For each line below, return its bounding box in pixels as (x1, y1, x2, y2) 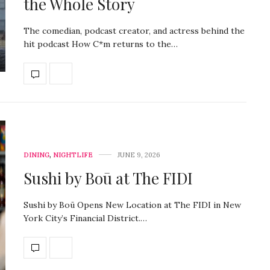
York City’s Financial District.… (24, 212, 147, 224)
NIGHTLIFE (53, 150, 93, 159)
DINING (24, 150, 49, 159)
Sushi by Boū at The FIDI (24, 167, 193, 189)
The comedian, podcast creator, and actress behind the (24, 25, 245, 37)
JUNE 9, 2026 (118, 150, 160, 159)
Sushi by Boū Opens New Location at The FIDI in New (24, 199, 241, 210)
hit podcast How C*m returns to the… (24, 39, 178, 50)
